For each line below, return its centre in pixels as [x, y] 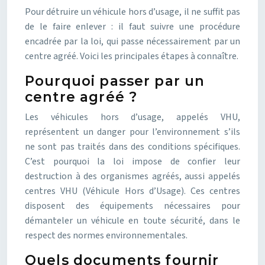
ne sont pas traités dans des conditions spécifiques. [132, 147]
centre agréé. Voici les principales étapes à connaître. [132, 56]
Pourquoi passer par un [115, 81]
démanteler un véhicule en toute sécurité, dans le [132, 221]
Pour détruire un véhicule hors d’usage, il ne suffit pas [132, 12]
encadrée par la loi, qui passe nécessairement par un [132, 41]
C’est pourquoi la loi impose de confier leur [132, 161]
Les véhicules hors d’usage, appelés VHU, [132, 117]
